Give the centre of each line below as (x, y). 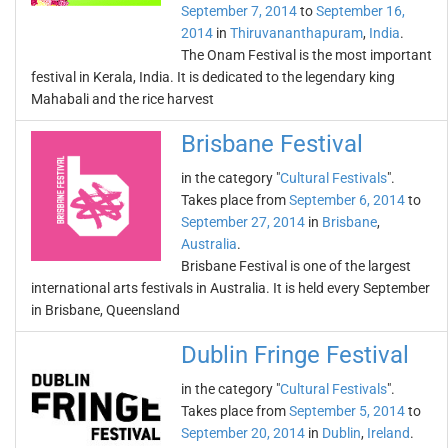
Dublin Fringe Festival (295, 355)
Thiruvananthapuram (296, 33)
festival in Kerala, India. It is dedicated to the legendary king (213, 77)
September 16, (360, 11)
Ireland (388, 433)
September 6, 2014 (347, 200)
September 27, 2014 (243, 222)
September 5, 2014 (347, 411)
